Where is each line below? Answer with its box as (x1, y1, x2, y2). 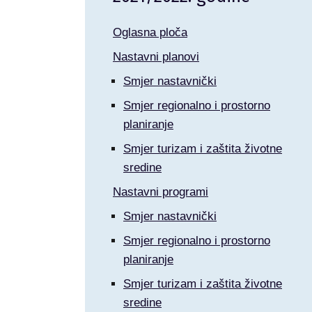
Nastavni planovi (113, 50, 199, 63)
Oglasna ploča (113, 26, 187, 39)
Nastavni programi (113, 185, 208, 198)
